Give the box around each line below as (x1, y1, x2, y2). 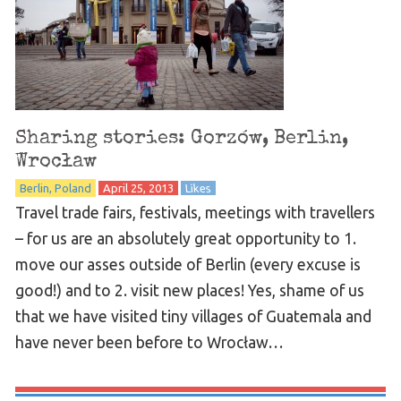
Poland (54, 181, 91, 194)
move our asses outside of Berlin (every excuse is (14, 255, 361, 273)
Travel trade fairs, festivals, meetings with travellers (14, 203, 375, 221)
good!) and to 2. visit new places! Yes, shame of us (14, 281, 364, 299)
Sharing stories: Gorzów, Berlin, (14, 128, 348, 149)
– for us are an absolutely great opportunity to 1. (14, 229, 356, 247)
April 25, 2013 (102, 181, 174, 194)
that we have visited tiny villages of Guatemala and (14, 307, 371, 325)
